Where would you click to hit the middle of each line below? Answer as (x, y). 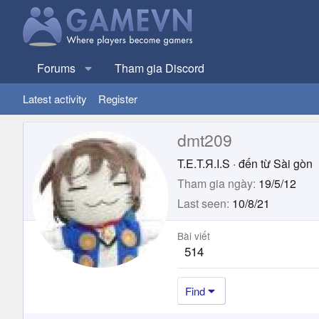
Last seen (202, 203)
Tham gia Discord (159, 68)
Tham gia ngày (215, 183)
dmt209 (205, 140)
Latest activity (55, 99)
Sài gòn (293, 163)
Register (118, 99)
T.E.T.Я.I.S (204, 163)
